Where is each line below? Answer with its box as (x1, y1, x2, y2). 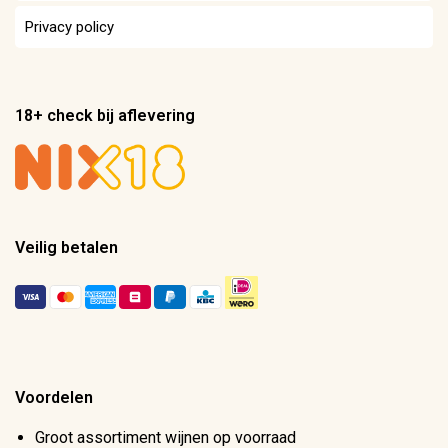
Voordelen (15, 388, 93, 408)
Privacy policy (25, 17, 114, 36)
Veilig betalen (15, 238, 118, 258)
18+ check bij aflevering (15, 105, 195, 125)
